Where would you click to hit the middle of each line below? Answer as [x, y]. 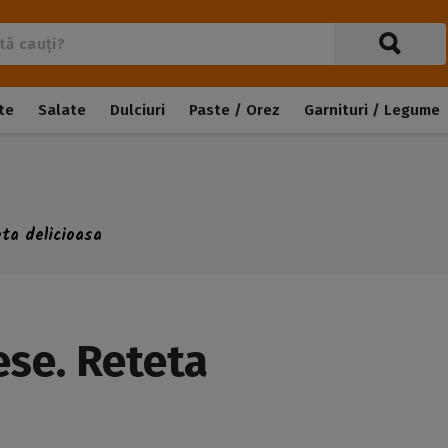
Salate [62, 110]
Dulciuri [137, 110]
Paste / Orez [234, 110]
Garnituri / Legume [372, 110]
